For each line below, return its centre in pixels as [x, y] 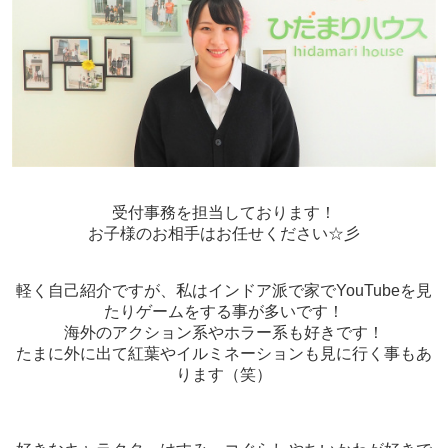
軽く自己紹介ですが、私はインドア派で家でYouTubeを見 [224, 291]
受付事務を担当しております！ [224, 213]
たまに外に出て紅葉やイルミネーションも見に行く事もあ [224, 354]
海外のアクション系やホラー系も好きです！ [224, 333]
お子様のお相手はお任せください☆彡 [224, 234]
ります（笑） [224, 375]
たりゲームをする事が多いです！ [224, 312]
